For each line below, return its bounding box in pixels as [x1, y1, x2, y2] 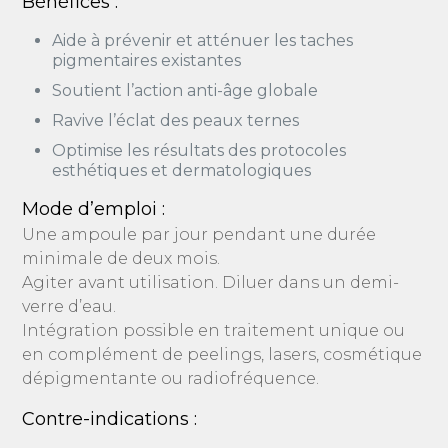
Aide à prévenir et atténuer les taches [52, 31, 354, 50]
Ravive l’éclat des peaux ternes [52, 111, 300, 130]
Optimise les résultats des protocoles [52, 141, 347, 160]
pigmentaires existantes [52, 51, 242, 70]
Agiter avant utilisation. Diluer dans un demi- [22, 273, 400, 292]
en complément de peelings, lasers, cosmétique [22, 345, 423, 364]
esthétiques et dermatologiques [52, 161, 312, 180]
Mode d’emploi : [22, 198, 166, 220]
